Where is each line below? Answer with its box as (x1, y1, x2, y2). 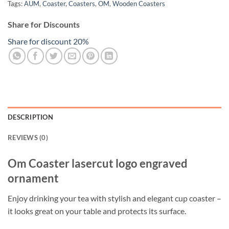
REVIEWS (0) (8, 133, 48, 142)
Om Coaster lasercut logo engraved (8, 156, 188, 171)
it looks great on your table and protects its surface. (8, 205, 186, 216)
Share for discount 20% (8, 36, 89, 47)
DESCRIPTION (8, 113, 53, 122)
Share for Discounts (8, 19, 80, 30)
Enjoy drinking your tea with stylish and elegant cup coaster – (8, 193, 221, 203)
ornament (8, 171, 59, 186)
